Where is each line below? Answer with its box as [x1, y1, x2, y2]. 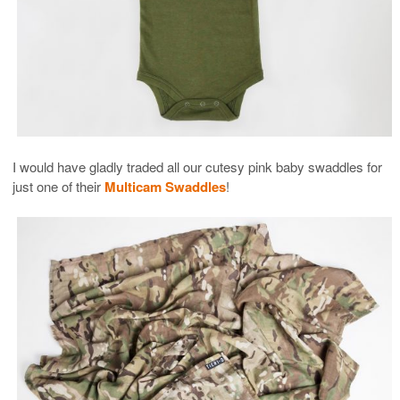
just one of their [12, 176, 104, 196]
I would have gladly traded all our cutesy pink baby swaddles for [12, 156, 382, 176]
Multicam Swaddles [104, 176, 226, 196]
